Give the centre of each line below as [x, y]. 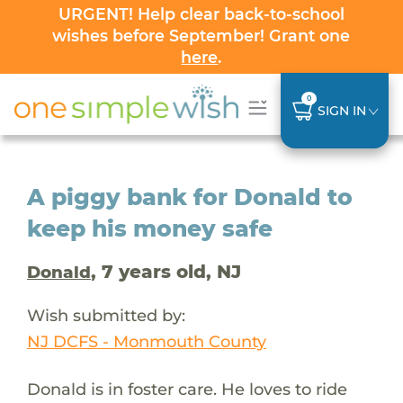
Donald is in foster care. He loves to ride [187, 389]
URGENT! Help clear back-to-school [201, 14]
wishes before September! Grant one [201, 36]
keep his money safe [149, 228]
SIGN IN [341, 110]
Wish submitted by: [106, 315]
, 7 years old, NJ [166, 271]
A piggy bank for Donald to [189, 197]
